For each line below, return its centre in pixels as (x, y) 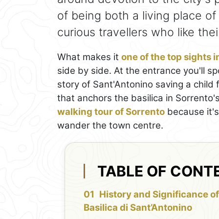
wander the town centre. (110, 125)
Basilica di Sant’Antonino (138, 207)
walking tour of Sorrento (111, 111)
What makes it (89, 57)
